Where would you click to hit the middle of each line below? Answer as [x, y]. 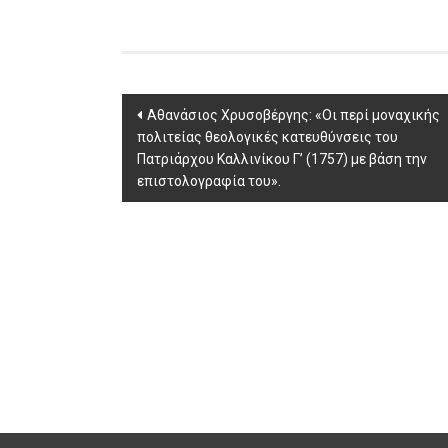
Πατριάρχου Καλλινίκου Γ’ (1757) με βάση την [282, 159]
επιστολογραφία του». [209, 181]
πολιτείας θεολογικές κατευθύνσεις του [267, 137]
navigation [184, 146]
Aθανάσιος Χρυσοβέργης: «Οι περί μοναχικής [293, 115]
